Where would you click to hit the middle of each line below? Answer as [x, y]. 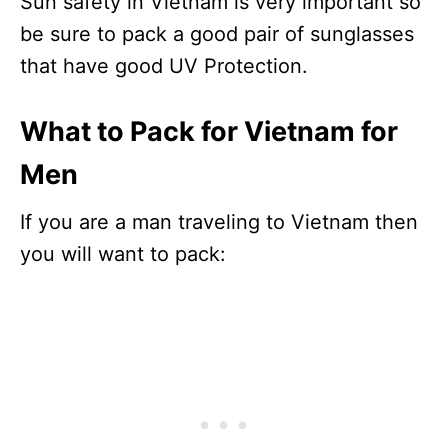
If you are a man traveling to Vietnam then [219, 221]
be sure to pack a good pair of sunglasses [217, 33]
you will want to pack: [123, 253]
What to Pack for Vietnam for [209, 131]
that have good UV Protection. [164, 65]
